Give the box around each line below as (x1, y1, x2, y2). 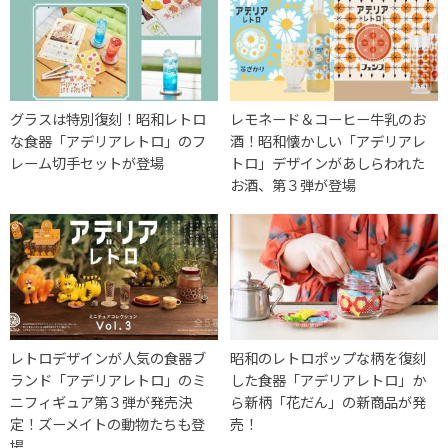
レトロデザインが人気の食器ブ (10, 346, 206, 368)
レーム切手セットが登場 (10, 151, 164, 173)
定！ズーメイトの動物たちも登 (10, 412, 205, 434)
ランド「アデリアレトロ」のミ (10, 368, 206, 390)
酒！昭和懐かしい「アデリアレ (230, 129, 427, 151)
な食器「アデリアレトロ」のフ (10, 129, 206, 151)
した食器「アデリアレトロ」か (230, 368, 427, 390)
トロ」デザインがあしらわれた (230, 151, 426, 173)
